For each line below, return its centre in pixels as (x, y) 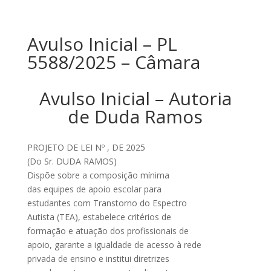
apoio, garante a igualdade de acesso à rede (114, 245)
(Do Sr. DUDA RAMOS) (72, 161)
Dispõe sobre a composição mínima (98, 175)
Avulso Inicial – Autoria (135, 98)
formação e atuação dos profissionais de (108, 231)
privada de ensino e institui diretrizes (98, 259)
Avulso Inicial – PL (102, 44)
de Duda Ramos (135, 116)
